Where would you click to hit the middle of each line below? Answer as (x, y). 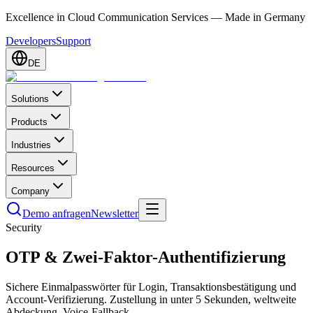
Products (29, 122)
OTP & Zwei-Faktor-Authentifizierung (146, 257)
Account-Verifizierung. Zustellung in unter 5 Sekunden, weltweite (151, 299)
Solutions (30, 99)
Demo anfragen (57, 213)
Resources (33, 168)
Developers (31, 41)
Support (73, 41)
